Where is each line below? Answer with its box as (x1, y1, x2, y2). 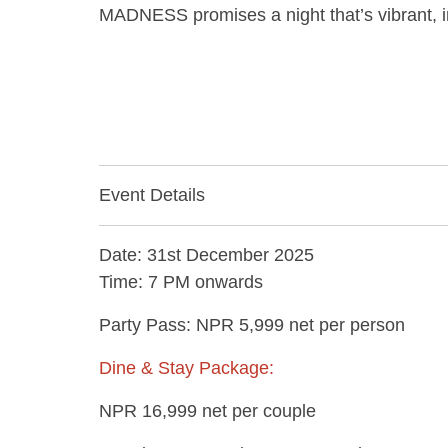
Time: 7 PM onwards (99, 272, 263, 292)
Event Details (99, 185, 205, 205)
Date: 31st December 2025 (99, 245, 314, 265)
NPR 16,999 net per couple (99, 401, 316, 421)
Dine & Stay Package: (99, 358, 274, 378)
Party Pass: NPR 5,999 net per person (99, 315, 405, 335)
